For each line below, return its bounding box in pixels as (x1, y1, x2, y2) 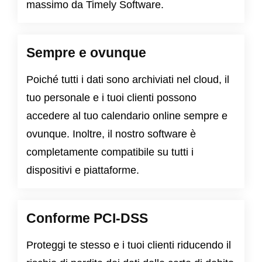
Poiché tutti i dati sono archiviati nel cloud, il (26, 74, 229, 86)
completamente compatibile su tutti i (26, 146, 194, 158)
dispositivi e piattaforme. (26, 164, 139, 177)
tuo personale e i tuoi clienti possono (26, 92, 196, 104)
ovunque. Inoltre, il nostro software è (26, 128, 196, 140)
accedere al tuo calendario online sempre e (26, 110, 227, 122)
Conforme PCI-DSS (26, 211, 148, 226)
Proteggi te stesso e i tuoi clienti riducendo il (26, 239, 231, 251)
